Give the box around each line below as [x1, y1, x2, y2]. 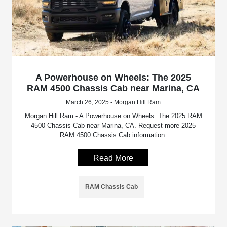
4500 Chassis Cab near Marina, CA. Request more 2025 [31, 122, 196, 130]
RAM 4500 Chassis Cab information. [60, 131, 167, 139]
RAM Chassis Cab [85, 183, 138, 191]
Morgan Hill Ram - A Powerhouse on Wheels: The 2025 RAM [24, 112, 202, 120]
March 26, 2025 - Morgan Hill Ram [66, 99, 161, 106]
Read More [93, 154, 134, 163]
